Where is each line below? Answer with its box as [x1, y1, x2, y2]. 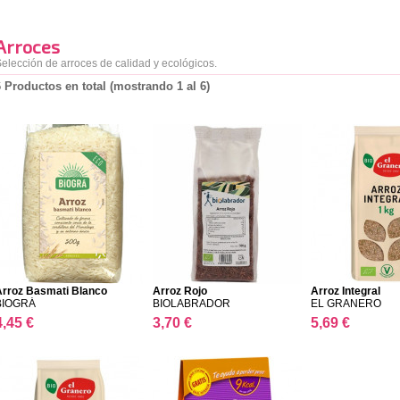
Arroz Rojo [153, 285, 207, 297]
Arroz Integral [311, 285, 380, 297]
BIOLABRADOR [153, 297, 230, 310]
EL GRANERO [311, 297, 381, 310]
